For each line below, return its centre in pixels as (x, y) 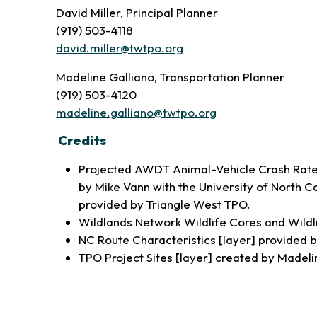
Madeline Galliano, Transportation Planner (171, 77)
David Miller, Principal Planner (137, 12)
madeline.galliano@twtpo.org (137, 112)
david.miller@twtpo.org (120, 48)
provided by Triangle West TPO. (165, 204)
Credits (81, 140)
